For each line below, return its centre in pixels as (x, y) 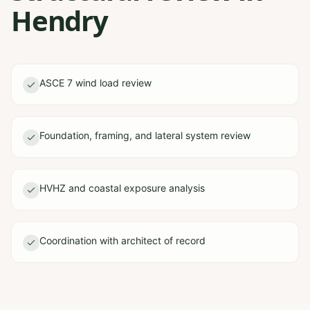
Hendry (60, 20)
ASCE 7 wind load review (95, 83)
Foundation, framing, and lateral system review (145, 135)
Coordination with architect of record (122, 240)
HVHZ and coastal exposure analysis (122, 188)
